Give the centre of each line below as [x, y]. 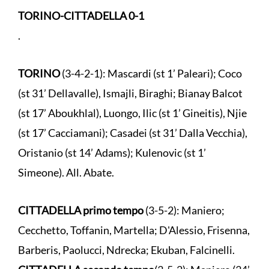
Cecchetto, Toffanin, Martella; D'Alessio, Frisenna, [134, 230]
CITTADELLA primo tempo [81, 210]
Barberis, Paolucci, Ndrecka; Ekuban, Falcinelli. [127, 249]
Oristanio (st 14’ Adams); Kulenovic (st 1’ [112, 152]
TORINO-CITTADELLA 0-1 [81, 15]
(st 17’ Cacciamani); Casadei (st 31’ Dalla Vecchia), [133, 132]
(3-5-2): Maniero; [184, 210]
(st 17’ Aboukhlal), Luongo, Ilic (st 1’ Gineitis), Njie [132, 113]
